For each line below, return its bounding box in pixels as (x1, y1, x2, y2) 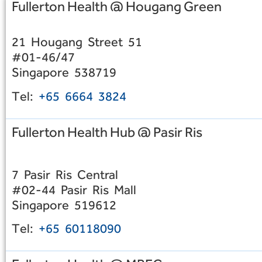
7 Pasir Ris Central (12, 167, 118, 182)
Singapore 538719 (12, 65, 116, 80)
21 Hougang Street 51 (12, 35, 142, 50)
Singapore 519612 (12, 197, 116, 212)
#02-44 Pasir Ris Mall (12, 182, 136, 197)
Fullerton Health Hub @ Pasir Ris (12, 123, 202, 140)
